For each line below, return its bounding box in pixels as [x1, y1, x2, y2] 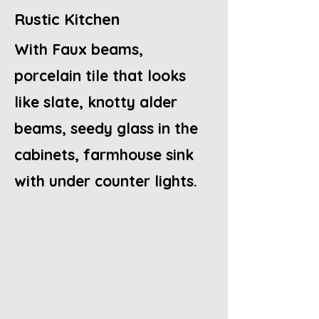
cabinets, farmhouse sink [14, 145, 194, 164]
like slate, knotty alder [14, 92, 182, 111]
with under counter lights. [14, 171, 197, 190]
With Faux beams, [14, 39, 143, 58]
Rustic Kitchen [14, 9, 120, 29]
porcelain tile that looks [14, 66, 186, 85]
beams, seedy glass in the [14, 118, 198, 137]
